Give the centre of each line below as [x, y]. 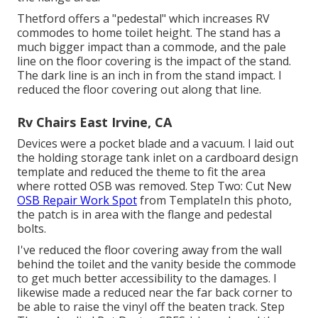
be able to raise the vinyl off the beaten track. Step [151, 307]
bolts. [32, 229]
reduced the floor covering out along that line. [139, 90]
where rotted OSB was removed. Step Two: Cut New [154, 186]
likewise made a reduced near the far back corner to [155, 293]
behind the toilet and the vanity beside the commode [157, 264]
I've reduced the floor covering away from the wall [149, 250]
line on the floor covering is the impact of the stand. [154, 61]
